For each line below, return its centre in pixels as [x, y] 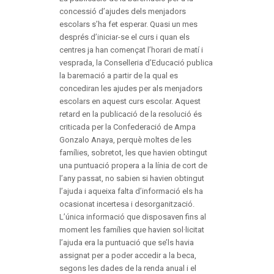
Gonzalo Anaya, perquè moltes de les [125, 140]
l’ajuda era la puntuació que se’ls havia [126, 243]
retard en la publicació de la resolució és [130, 114]
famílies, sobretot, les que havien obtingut [133, 153]
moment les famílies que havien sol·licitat [131, 230]
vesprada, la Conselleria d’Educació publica [136, 63]
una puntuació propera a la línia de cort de [133, 166]
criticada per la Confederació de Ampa [127, 127]
